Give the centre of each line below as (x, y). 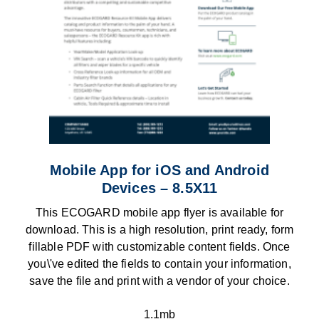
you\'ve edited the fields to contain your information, (159, 263)
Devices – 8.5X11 (159, 188)
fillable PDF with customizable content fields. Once (159, 246)
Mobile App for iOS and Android (159, 170)
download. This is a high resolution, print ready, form (159, 229)
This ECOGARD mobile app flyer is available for (159, 212)
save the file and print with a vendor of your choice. (159, 281)
